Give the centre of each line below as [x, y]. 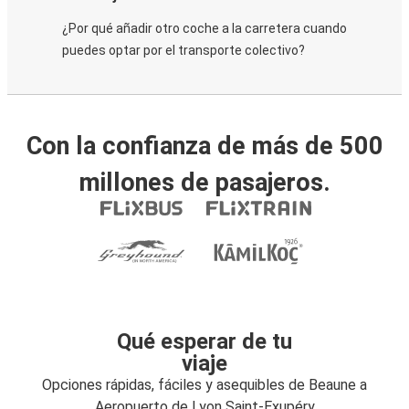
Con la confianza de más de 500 [204, 146]
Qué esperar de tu [204, 341]
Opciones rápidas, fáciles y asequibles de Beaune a [204, 385]
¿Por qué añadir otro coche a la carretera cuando [204, 28]
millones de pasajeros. [204, 183]
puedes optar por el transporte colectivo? [184, 50]
